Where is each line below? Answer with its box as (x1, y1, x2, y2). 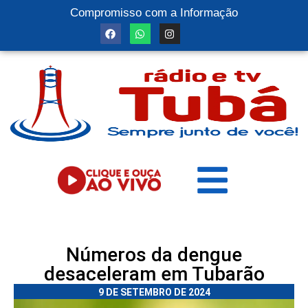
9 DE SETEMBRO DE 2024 (98, 287, 210, 298)
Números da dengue (66, 243, 242, 266)
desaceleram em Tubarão (43, 263, 265, 285)
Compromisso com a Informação (70, 6, 238, 19)
